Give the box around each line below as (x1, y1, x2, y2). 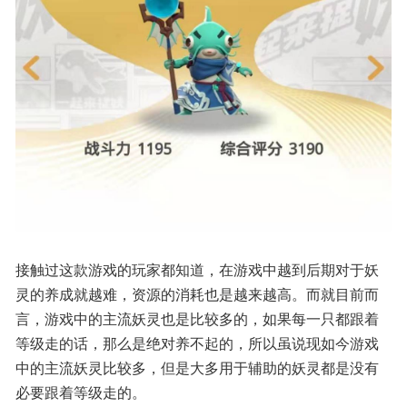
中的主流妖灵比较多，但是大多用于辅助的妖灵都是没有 (15, 357, 379, 379)
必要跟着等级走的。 (15, 382, 146, 403)
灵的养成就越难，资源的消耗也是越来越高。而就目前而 (15, 283, 379, 305)
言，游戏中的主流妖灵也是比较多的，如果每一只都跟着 (15, 308, 379, 330)
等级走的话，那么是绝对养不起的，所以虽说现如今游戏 (15, 333, 379, 354)
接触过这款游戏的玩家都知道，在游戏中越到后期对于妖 (15, 259, 379, 281)
